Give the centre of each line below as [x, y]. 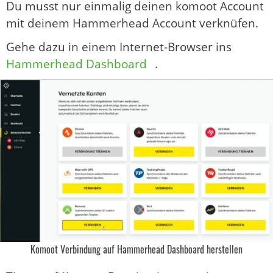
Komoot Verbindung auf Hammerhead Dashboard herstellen [136, 249]
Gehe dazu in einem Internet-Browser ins [119, 47]
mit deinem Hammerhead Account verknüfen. [132, 23]
